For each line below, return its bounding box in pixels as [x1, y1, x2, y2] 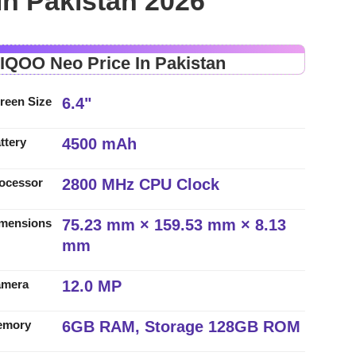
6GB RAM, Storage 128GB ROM [62, 317, 301, 335]
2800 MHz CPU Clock [62, 175, 220, 193]
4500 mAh [62, 134, 137, 153]
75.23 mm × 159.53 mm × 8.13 [62, 215, 287, 234]
